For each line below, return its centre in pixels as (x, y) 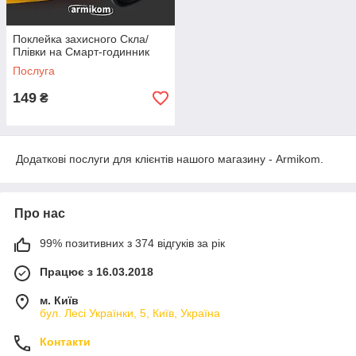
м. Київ (59, 300)
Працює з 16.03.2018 (97, 272)
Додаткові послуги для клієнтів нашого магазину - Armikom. (170, 159)
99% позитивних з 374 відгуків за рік (132, 243)
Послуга (34, 71)
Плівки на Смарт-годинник (81, 52)
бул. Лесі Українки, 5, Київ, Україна (130, 313)
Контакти (65, 342)
